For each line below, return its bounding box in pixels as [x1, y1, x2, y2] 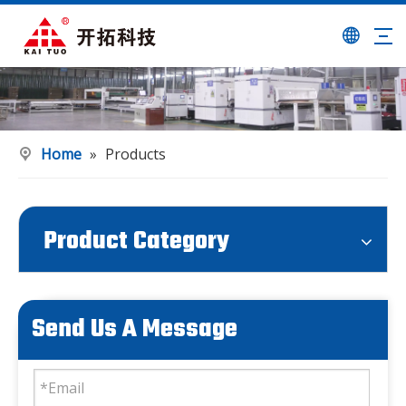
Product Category [43, 222, 229, 261]
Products [105, 144, 166, 164]
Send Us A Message [32, 310, 237, 349]
